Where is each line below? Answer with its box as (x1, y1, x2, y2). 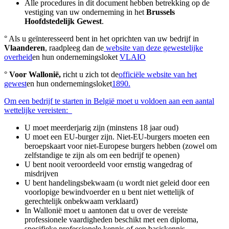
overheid (4, 52, 32, 61)
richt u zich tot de (63, 70, 119, 79)
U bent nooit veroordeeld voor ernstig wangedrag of (25, 159, 192, 169)
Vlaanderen (4, 43, 45, 52)
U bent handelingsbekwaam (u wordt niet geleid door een (25, 178, 210, 187)
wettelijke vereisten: (4, 105, 72, 114)
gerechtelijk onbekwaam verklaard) (25, 196, 142, 205)
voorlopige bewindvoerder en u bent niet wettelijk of (25, 187, 194, 196)
